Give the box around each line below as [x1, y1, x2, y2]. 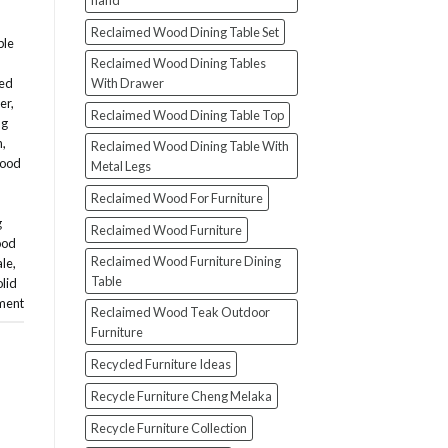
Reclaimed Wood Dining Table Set [90, 24, 279, 41]
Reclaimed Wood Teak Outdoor [90, 304, 270, 321]
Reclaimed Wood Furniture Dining [90, 253, 281, 270]
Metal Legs [90, 158, 151, 175]
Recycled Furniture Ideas [90, 356, 231, 373]
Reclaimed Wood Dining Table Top [90, 107, 284, 124]
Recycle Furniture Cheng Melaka [90, 388, 272, 405]
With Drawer [90, 75, 164, 92]
